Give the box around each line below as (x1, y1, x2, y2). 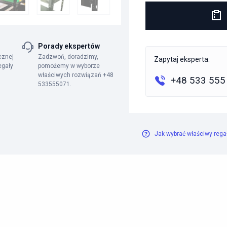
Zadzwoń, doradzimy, (38, 53, 98, 60)
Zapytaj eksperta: (154, 55, 210, 63)
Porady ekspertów (38, 42, 100, 50)
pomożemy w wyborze (38, 62, 100, 69)
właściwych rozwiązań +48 (38, 71, 113, 79)
